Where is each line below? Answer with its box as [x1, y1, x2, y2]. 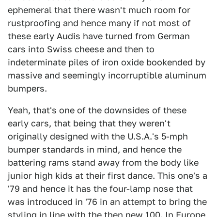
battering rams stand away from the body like [8, 157, 199, 168]
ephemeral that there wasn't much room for [8, 5, 190, 15]
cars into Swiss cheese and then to [8, 44, 155, 54]
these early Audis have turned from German [8, 31, 190, 41]
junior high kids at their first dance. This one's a [8, 170, 207, 181]
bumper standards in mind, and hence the [8, 144, 182, 155]
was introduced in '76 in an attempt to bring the [8, 197, 207, 207]
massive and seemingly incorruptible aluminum [8, 70, 206, 80]
